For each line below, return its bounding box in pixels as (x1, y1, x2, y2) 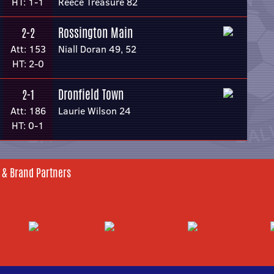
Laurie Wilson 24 (58, 104, 131, 117)
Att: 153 (10, 42, 46, 56)
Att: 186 (10, 104, 46, 117)
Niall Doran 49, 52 (58, 42, 136, 56)
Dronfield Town (58, 86, 124, 103)
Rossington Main (58, 24, 133, 42)
